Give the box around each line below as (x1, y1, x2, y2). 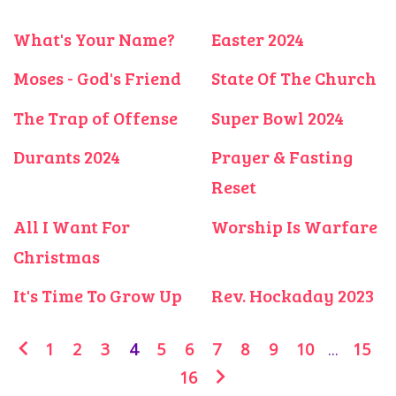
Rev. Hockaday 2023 (211, 282, 374, 308)
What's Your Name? (13, 27, 175, 51)
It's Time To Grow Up (13, 282, 182, 308)
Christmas (13, 243, 100, 269)
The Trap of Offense (13, 104, 178, 130)
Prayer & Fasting (211, 144, 353, 170)
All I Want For (13, 213, 130, 239)
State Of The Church (211, 65, 377, 91)
